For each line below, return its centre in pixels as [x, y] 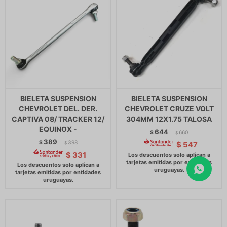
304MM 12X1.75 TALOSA [169, 119]
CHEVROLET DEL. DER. [58, 109]
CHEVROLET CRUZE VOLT [169, 109]
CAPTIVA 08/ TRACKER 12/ [58, 119]
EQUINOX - [58, 129]
